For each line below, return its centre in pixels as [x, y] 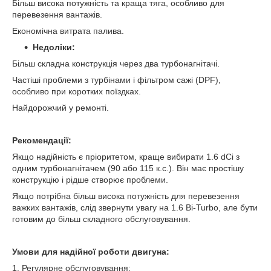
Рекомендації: [42, 141]
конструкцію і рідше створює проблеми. [90, 180]
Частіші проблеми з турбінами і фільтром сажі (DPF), [116, 80]
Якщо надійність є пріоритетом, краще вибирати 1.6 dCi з [126, 157]
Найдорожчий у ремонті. [60, 108]
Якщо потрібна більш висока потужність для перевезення [126, 196]
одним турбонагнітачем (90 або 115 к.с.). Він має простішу [128, 168]
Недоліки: [54, 47]
